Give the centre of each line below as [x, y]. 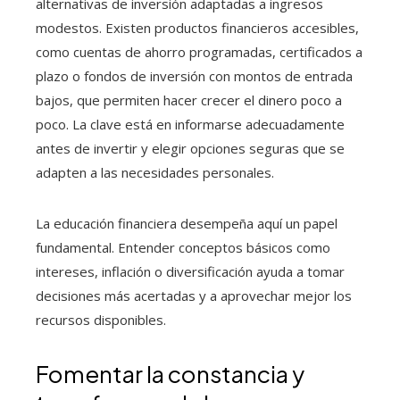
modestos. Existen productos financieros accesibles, [197, 28]
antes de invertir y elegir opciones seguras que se [190, 148]
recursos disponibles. [101, 320]
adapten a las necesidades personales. [155, 172]
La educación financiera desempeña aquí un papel [187, 223]
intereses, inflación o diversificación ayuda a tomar [190, 271]
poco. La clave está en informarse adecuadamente [190, 124]
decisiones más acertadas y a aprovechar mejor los [194, 296]
